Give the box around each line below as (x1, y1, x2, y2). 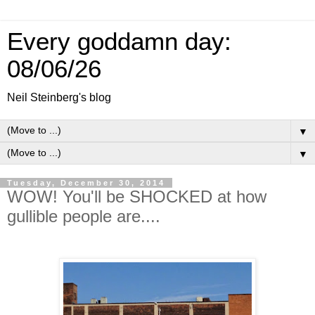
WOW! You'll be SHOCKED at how (7, 187, 266, 206)
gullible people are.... (7, 207, 160, 226)
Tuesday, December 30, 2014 (7, 179, 165, 187)
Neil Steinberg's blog (7, 91, 111, 103)
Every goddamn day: (7, 28, 231, 55)
